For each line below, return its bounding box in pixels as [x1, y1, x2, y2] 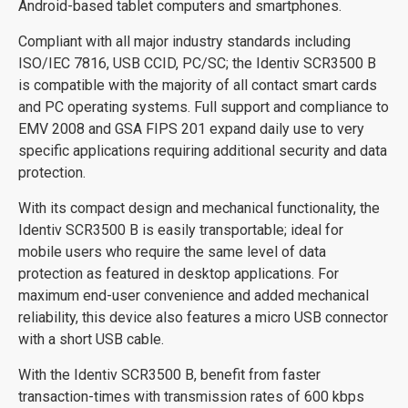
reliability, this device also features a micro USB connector [18, 308, 388, 326]
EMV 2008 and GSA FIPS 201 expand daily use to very [18, 119, 364, 138]
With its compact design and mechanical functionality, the [18, 199, 380, 217]
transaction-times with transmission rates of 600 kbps [18, 387, 364, 405]
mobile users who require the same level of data [18, 242, 326, 260]
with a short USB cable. [18, 330, 164, 348]
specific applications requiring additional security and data [18, 141, 387, 159]
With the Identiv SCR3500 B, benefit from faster [18, 365, 321, 383]
